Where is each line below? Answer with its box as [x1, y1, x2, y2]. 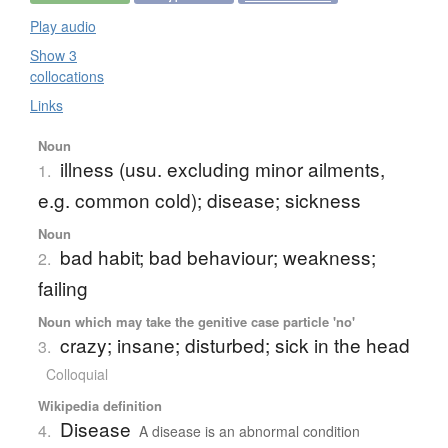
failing [37, 273, 88, 301]
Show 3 [30, 44, 77, 65]
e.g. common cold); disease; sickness [37, 185, 361, 213]
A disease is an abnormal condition [138, 420, 360, 441]
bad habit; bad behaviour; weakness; [59, 242, 376, 270]
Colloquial [45, 363, 108, 384]
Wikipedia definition [37, 395, 162, 415]
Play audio [30, 15, 96, 36]
